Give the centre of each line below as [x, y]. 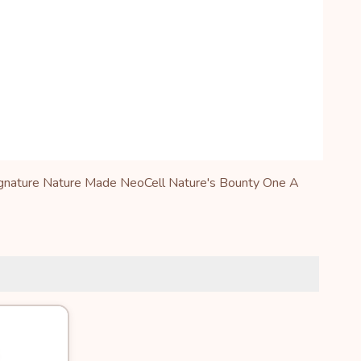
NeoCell [143, 183]
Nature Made [80, 183]
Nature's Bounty [214, 183]
